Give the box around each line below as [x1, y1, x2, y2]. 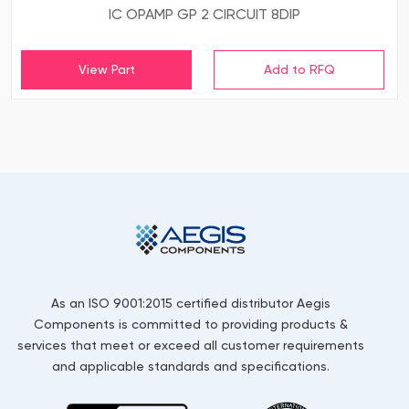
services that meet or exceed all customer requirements [17, 338, 364, 353]
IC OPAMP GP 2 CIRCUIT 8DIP [109, 5, 300, 24]
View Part [78, 62, 135, 78]
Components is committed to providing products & [34, 317, 348, 332]
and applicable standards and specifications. [52, 359, 330, 374]
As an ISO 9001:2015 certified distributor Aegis [51, 296, 330, 311]
